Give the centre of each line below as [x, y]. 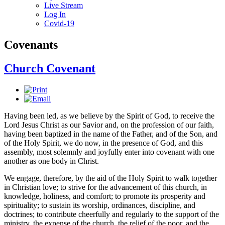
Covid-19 [59, 23]
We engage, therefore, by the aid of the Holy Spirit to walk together [110, 178]
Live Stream [64, 5]
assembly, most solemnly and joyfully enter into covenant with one [109, 152]
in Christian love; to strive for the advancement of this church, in [105, 187]
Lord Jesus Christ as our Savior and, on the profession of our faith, [109, 125]
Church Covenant [50, 68]
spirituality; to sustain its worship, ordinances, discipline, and [100, 205]
